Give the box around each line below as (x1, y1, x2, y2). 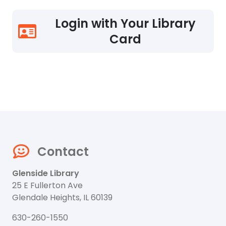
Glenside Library (12, 167, 79, 180)
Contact (37, 143, 89, 160)
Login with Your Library (55, 15, 196, 32)
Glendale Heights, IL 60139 (12, 192, 112, 204)
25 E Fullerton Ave (12, 180, 83, 192)
